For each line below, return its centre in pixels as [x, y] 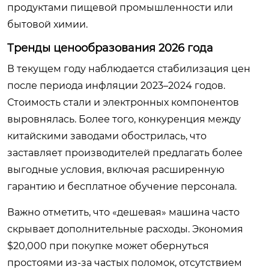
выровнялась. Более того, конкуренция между [124, 119]
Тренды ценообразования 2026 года [110, 48]
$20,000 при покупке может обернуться [108, 246]
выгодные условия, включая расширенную [116, 170]
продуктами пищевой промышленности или [120, 8]
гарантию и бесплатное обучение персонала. [122, 186]
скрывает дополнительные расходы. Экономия [125, 229]
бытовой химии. [47, 24]
